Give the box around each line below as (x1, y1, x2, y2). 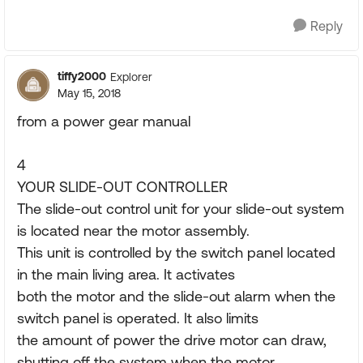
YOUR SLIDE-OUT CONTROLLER (17, 178, 228, 195)
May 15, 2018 (58, 87, 121, 100)
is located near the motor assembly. (17, 222, 250, 239)
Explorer (110, 70, 152, 83)
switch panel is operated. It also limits (17, 310, 258, 327)
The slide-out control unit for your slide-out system (17, 200, 344, 217)
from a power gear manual (17, 113, 190, 130)
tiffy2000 (58, 70, 106, 83)
